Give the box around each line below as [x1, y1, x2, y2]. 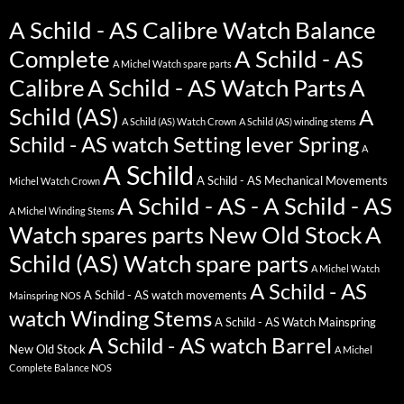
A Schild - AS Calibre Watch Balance [9, 16, 376, 44]
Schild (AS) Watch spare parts [9, 250, 308, 278]
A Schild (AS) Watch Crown [122, 115, 236, 128]
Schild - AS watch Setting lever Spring [9, 132, 359, 158]
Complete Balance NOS [9, 362, 112, 374]
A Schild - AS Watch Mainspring [215, 316, 376, 330]
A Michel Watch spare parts [113, 58, 232, 70]
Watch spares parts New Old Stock [9, 221, 363, 249]
